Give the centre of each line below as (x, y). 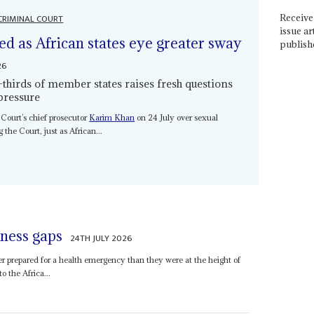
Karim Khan (112, 117)
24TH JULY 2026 (102, 239)
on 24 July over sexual (177, 117)
